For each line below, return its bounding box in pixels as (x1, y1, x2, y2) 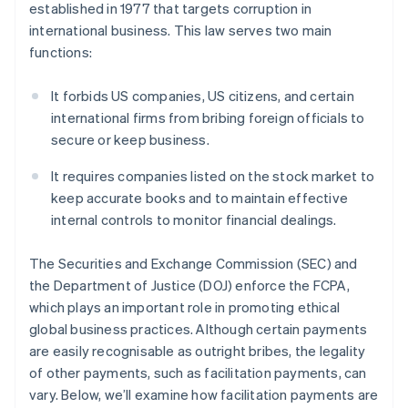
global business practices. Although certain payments (29, 320, 368, 339)
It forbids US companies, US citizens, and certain (51, 87, 354, 106)
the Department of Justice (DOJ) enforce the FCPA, (29, 276, 350, 295)
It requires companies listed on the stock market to (51, 167, 375, 186)
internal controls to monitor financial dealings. (51, 210, 337, 229)
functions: (29, 43, 92, 62)
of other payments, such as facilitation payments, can (29, 363, 367, 382)
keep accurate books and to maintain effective (51, 189, 349, 208)
